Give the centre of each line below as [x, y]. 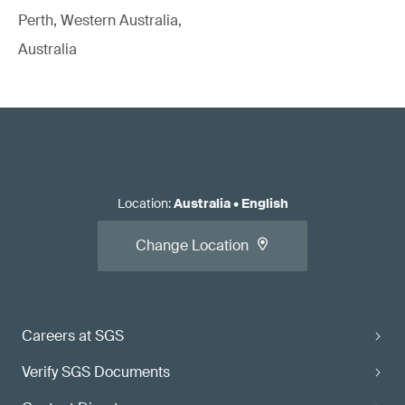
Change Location [192, 245]
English [264, 203]
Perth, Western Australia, [100, 20]
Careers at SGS [73, 336]
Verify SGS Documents [96, 372]
